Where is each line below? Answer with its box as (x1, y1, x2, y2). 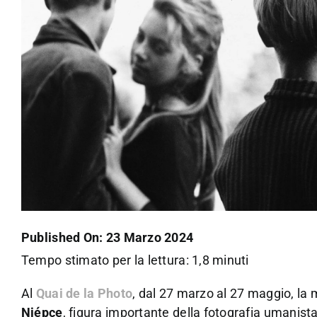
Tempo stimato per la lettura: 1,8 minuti (21, 252, 249, 267)
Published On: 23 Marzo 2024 (21, 230, 194, 246)
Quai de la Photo (35, 285, 133, 301)
